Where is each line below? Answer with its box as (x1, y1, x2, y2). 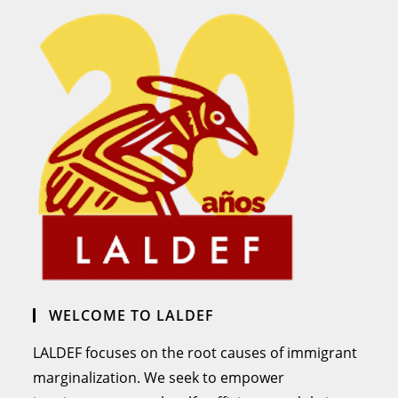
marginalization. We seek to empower (33, 367, 285, 387)
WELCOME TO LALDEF (49, 305, 215, 325)
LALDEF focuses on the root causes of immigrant (33, 342, 358, 362)
